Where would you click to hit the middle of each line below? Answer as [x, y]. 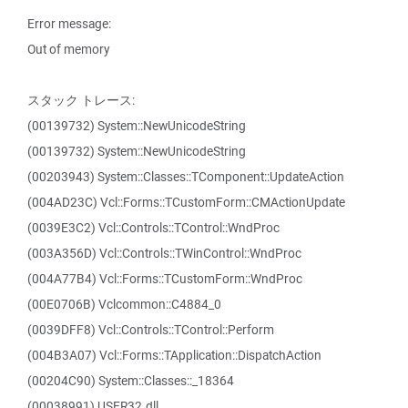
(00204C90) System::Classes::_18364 [131, 381]
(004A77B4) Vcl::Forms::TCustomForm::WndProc [165, 279]
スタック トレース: [81, 100]
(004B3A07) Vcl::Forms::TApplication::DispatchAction [174, 355]
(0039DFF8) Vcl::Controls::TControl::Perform [151, 330]
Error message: [69, 24]
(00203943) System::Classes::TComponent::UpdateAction [186, 177]
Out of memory [68, 49]
